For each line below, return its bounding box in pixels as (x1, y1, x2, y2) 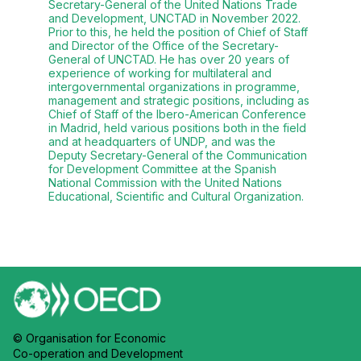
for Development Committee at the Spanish (48, 162, 276, 176)
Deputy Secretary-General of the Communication (48, 148, 307, 163)
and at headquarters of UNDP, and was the (48, 135, 276, 149)
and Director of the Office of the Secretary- (48, 39, 279, 53)
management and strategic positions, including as (48, 93, 309, 108)
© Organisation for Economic (13, 330, 169, 345)
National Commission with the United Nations (48, 176, 282, 190)
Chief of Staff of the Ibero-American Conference (48, 107, 306, 122)
